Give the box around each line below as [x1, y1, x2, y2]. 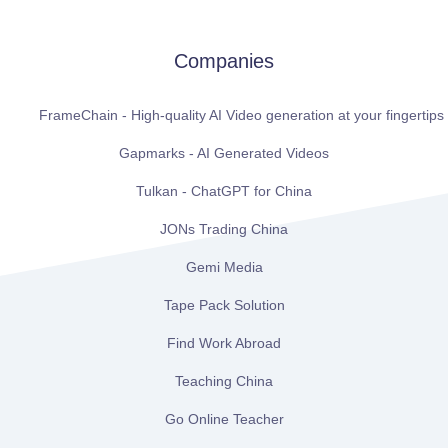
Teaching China [175, 373, 273, 390]
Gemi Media [185, 259, 263, 276]
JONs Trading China [160, 221, 288, 238]
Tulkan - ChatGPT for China [136, 183, 312, 200]
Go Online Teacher [164, 411, 284, 428]
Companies [174, 50, 274, 73]
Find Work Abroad [167, 335, 281, 352]
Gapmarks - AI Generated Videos [119, 145, 329, 162]
